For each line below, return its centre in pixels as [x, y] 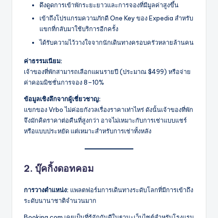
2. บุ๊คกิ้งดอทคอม [59, 168]
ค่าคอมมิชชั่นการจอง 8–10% [64, 82]
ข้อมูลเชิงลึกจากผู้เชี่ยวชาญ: [62, 99]
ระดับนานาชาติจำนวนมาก [60, 200]
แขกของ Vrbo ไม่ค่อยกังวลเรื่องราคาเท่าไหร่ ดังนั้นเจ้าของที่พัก [109, 109]
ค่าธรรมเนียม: [43, 61]
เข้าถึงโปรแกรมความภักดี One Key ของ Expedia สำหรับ [116, 18]
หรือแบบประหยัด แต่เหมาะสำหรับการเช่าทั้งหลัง [88, 131]
